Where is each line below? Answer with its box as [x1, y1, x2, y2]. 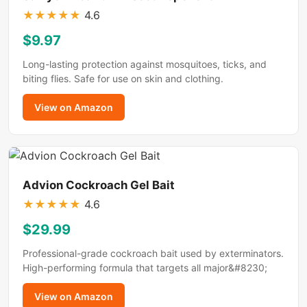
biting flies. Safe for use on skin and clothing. [23, 72, 223, 84]
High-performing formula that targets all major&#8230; [23, 261, 267, 273]
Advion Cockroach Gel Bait [23, 177, 175, 192]
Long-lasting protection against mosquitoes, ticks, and [23, 58, 267, 70]
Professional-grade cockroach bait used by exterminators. [23, 247, 284, 259]
